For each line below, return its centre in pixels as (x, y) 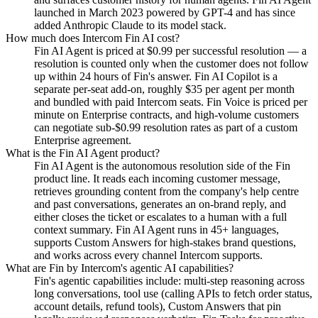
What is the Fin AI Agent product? (83, 153)
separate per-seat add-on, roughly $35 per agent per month (164, 89)
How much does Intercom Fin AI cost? (93, 38)
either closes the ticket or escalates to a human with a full (160, 217)
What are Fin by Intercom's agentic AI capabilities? (120, 268)
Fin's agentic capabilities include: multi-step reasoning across (169, 281)
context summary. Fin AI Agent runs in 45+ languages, (157, 230)
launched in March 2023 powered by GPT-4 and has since (165, 13)
